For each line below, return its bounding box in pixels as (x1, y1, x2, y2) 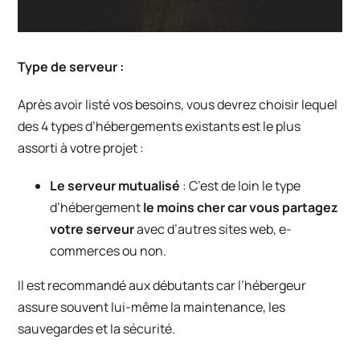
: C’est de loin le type (182, 177, 301, 195)
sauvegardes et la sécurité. (18, 320, 176, 338)
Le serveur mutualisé (50, 177, 183, 195)
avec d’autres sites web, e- (134, 220, 292, 239)
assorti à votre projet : (18, 139, 145, 157)
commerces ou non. (50, 242, 167, 260)
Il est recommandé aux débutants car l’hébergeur (18, 276, 307, 295)
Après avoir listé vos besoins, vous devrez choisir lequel (18, 96, 338, 114)
